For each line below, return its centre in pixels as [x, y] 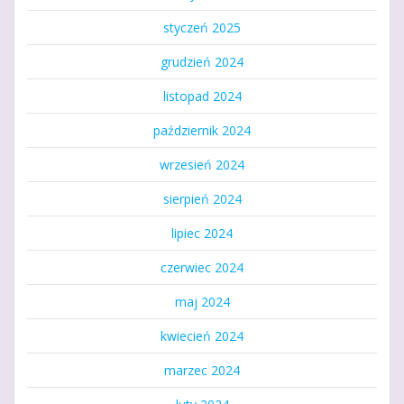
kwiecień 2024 [202, 335]
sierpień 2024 [202, 198]
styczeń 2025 [202, 27]
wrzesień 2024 [202, 164]
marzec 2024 [202, 370]
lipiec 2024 [202, 233]
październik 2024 [202, 130]
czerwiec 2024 [202, 267]
